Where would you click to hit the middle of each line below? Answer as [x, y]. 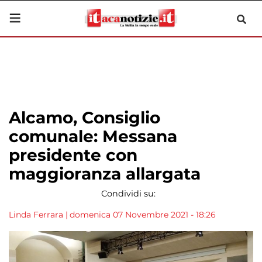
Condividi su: [128, 194]
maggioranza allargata [105, 174]
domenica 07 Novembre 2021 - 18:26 [143, 215]
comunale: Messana [93, 136]
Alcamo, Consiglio [85, 118]
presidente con [73, 155]
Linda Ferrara [36, 215]
